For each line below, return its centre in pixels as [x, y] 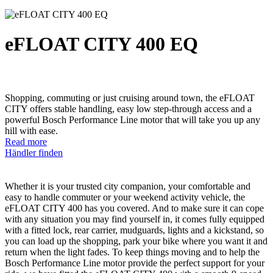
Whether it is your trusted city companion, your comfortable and [128, 186]
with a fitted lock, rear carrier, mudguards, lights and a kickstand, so [134, 230]
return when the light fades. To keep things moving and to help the [132, 252]
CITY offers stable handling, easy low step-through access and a [128, 108]
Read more [26, 141]
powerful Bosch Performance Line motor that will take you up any [133, 119]
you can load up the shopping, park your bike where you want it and [136, 241]
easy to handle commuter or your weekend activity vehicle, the [125, 197]
